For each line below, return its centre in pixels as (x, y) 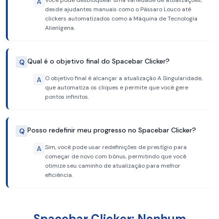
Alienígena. (60, 28)
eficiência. (59, 175)
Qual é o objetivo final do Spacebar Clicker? (99, 61)
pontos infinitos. (67, 97)
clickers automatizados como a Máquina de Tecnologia (121, 19)
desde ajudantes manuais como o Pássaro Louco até (118, 9)
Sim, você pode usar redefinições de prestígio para (116, 147)
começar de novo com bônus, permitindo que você (116, 156)
